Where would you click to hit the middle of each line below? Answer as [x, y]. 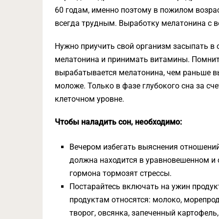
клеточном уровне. [89, 99]
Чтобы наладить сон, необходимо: [118, 122]
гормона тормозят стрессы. [121, 173]
